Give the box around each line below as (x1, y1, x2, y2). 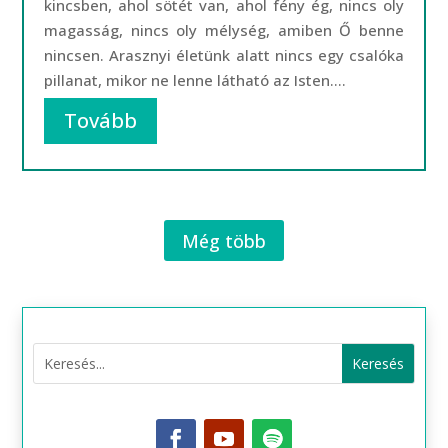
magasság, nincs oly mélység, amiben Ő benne (44, 20, 404, 40)
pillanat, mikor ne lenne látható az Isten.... (44, 70, 347, 90)
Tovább (64, 107, 138, 134)
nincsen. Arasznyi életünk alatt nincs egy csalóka (44, 45, 404, 65)
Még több (182, 228, 266, 253)
